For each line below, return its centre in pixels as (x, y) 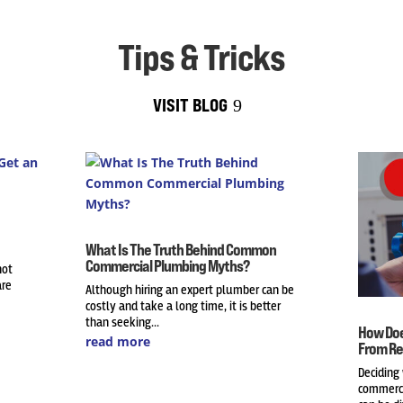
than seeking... (123, 322)
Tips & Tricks (201, 58)
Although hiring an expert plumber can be (190, 290)
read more (118, 341)
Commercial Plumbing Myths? (170, 265)
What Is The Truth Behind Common (181, 249)
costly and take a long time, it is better (184, 306)
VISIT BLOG (190, 105)
